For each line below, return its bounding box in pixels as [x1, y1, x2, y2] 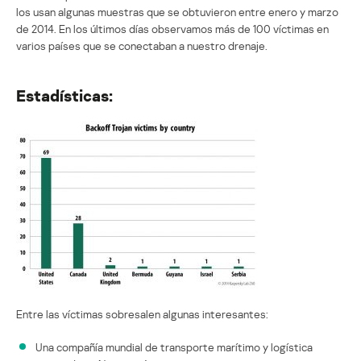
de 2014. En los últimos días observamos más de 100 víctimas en [16, 21, 329, 35]
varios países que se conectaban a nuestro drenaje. [16, 38, 268, 52]
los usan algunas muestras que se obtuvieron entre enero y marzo [16, 4, 338, 19]
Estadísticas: [16, 85, 113, 105]
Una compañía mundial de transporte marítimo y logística [35, 339, 313, 354]
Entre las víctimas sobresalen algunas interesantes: [16, 306, 268, 321]
